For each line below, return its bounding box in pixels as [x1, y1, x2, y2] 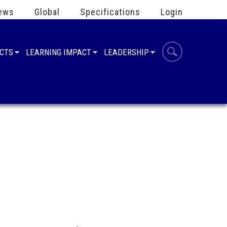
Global [34, 7, 60, 17]
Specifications [80, 7, 140, 17]
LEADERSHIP [104, 47, 149, 57]
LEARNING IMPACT [26, 47, 91, 57]
